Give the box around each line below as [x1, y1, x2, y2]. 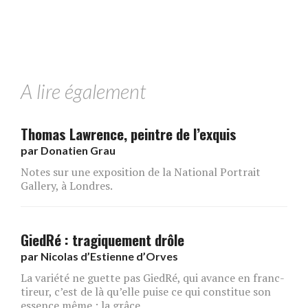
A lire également [21, 80, 146, 104]
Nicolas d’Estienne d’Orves [41, 250, 178, 263]
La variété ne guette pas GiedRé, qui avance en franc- [21, 270, 285, 286]
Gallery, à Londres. [21, 178, 113, 194]
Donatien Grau [41, 144, 115, 157]
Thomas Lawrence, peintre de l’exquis [21, 123, 236, 145]
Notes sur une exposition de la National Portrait [21, 164, 261, 180]
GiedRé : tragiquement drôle [21, 229, 184, 251]
